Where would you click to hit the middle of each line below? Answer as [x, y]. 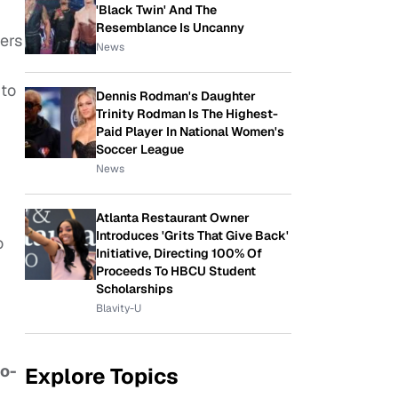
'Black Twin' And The [156, 10]
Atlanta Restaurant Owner [173, 218]
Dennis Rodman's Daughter [176, 96]
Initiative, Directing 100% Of [179, 253]
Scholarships [135, 289]
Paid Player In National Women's [190, 131]
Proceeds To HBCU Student [176, 271]
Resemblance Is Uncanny [170, 28]
